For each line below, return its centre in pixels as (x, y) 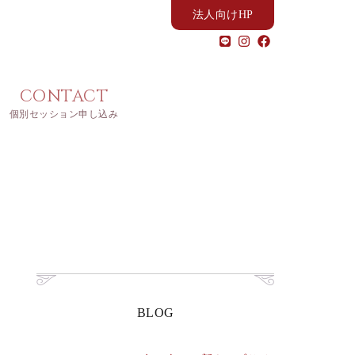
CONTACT (64, 97)
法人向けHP (223, 14)
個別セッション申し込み (64, 114)
